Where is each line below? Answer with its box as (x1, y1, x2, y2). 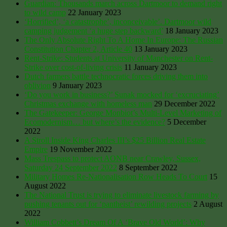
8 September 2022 (119, 163, 177, 172)
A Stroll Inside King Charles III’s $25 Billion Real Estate (24, 135, 206, 144)
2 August (194, 199, 222, 208)
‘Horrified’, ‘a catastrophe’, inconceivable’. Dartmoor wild (24, 17, 211, 26)
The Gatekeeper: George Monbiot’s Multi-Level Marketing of (24, 108, 221, 117)
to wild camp (24, 8, 66, 17)
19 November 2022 (50, 144, 112, 154)
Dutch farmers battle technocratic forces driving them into (24, 71, 208, 81)
